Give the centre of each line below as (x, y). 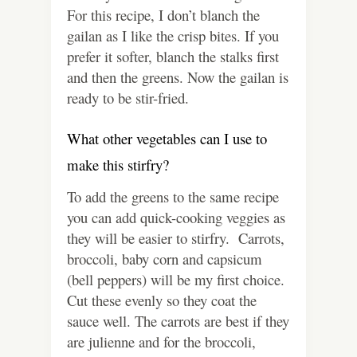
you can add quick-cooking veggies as (176, 218)
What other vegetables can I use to (167, 139)
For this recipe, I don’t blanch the (163, 15)
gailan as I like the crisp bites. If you (173, 36)
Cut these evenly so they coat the (162, 300)
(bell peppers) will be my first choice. (176, 280)
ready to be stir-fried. (128, 98)
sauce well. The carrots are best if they (178, 321)
